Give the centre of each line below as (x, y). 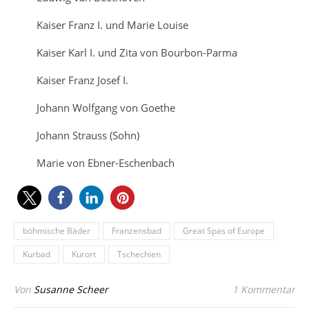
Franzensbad (137, 231)
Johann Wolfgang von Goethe (106, 108)
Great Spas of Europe (224, 231)
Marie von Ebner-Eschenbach (105, 163)
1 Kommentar (264, 290)
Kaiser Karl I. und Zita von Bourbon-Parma (137, 53)
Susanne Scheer (71, 290)
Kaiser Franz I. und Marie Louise (112, 25)
